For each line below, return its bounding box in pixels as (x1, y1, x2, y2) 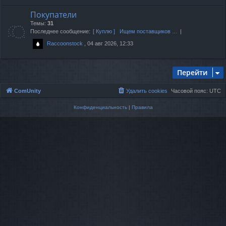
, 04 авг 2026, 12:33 (83, 40, 133, 46)
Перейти (177, 67, 207, 77)
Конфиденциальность (73, 104, 127, 110)
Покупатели (30, 9, 77, 20)
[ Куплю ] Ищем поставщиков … (93, 28, 178, 34)
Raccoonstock (47, 40, 83, 47)
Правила (131, 104, 153, 110)
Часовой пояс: (171, 87, 209, 94)
